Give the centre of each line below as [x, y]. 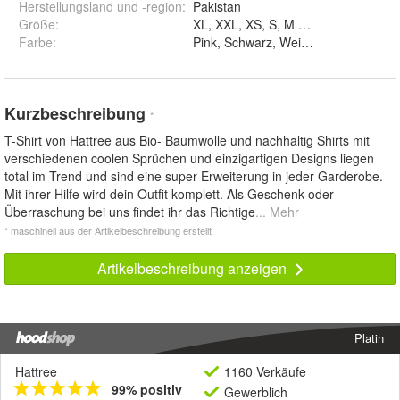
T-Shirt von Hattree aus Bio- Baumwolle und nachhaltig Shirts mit [187, 141]
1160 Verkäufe [265, 372]
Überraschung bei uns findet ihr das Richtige [130, 212]
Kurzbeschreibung [77, 114]
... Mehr [277, 212]
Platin [369, 338]
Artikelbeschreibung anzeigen [193, 269]
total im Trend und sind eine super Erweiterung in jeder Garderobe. [194, 176]
